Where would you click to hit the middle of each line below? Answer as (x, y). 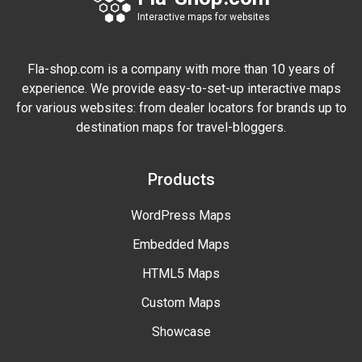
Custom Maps (181, 303)
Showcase (181, 332)
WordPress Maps (181, 216)
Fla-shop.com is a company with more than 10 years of (181, 69)
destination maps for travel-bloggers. (181, 128)
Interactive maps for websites (203, 17)
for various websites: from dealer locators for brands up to (181, 108)
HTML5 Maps (181, 274)
